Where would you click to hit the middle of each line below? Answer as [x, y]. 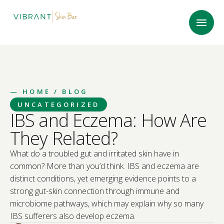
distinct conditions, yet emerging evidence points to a [103, 178]
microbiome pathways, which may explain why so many [107, 203]
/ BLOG [69, 91]
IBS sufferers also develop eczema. [73, 216]
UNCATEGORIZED [59, 104]
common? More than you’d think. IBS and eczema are [104, 166]
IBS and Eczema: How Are [108, 120]
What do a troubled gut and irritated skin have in [94, 153]
